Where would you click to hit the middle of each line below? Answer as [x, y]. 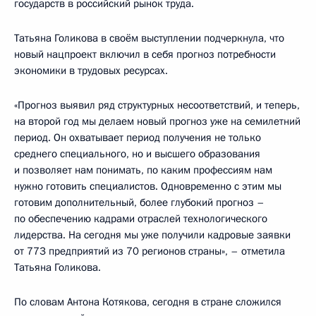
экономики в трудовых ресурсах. [91, 71]
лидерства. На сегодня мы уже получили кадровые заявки [152, 235]
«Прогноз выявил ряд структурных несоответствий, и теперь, [157, 105]
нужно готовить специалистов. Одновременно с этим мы [148, 186]
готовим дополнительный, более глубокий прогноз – [139, 202]
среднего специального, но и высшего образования [137, 154]
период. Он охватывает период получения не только [138, 138]
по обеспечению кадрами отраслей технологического [141, 219]
